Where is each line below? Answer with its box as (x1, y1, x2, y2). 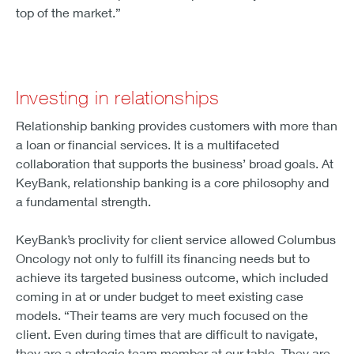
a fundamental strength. (16, 193, 151, 209)
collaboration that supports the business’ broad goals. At (16, 155, 333, 171)
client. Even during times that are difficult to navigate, (16, 326, 318, 341)
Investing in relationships (16, 85, 220, 108)
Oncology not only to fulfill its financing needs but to (16, 250, 310, 265)
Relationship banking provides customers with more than (16, 117, 337, 133)
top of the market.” (16, 4, 121, 20)
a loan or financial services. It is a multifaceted (16, 136, 279, 152)
